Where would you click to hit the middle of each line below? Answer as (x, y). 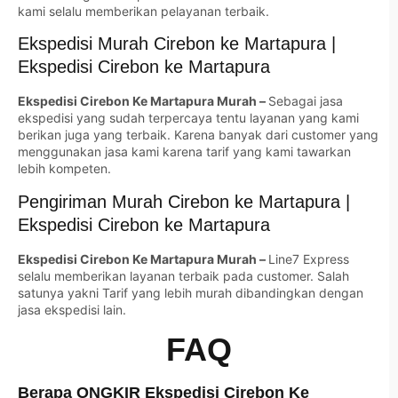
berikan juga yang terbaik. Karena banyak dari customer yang (198, 135)
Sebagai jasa (306, 101)
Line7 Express (309, 259)
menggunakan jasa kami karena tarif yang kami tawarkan (184, 152)
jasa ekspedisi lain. (72, 309)
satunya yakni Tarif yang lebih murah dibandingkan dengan (191, 292)
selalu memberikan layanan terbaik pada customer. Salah (183, 275)
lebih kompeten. (64, 169)
